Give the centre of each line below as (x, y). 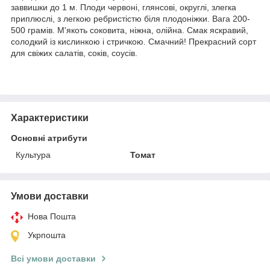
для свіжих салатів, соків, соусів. (74, 53)
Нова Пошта (52, 216)
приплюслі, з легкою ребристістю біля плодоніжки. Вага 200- (130, 18)
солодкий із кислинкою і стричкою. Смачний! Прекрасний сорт (133, 41)
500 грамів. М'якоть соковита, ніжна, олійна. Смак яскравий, (130, 30)
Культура (33, 155)
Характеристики (50, 118)
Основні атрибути (49, 138)
